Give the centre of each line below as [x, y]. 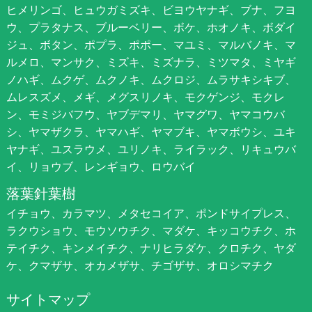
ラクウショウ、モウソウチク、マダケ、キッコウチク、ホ [151, 230]
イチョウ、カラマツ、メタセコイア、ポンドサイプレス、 [151, 213]
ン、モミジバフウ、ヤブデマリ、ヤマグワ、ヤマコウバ [145, 114]
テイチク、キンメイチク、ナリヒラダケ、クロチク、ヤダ [151, 248]
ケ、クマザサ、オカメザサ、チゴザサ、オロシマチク [140, 265]
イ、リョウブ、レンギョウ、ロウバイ [101, 166]
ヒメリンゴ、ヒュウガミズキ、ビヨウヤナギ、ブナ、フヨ [151, 9]
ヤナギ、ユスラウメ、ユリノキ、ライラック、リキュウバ [151, 149]
